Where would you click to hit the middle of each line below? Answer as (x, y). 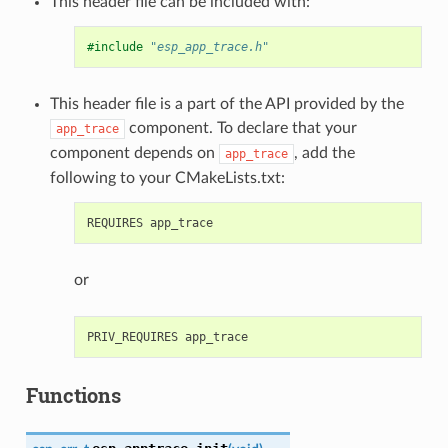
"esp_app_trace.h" (209, 46)
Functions (73, 394)
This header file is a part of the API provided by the (226, 103)
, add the (324, 152)
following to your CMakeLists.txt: (167, 177)
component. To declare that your (240, 127)
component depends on (134, 152)
